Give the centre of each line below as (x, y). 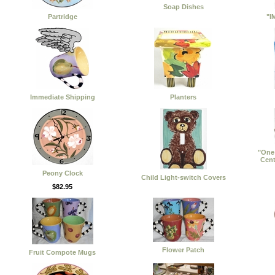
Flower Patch (183, 250)
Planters (183, 97)
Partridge (62, 16)
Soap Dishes (183, 6)
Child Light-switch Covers (183, 177)
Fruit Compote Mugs (62, 252)
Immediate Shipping (62, 97)
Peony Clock (62, 173)
